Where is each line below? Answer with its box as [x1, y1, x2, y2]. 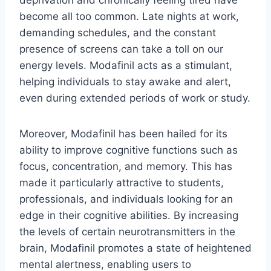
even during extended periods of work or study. [19, 92, 250, 105]
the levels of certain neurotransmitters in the [19, 226, 235, 238]
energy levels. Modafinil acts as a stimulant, [19, 59, 232, 72]
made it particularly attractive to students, [19, 177, 224, 189]
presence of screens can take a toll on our [19, 43, 223, 56]
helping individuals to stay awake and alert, [19, 76, 231, 88]
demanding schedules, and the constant [19, 27, 216, 39]
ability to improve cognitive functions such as [19, 144, 238, 157]
